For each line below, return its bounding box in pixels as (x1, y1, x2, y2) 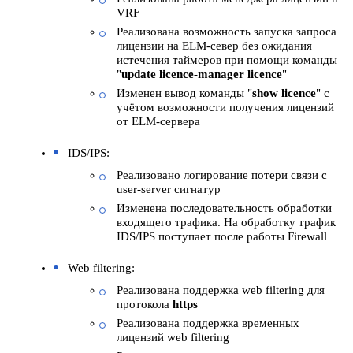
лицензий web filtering (117, 331, 229, 344)
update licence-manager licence (121, 68, 282, 81)
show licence (252, 87, 316, 100)
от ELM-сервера (117, 115, 200, 128)
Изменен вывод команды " (117, 87, 252, 100)
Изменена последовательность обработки (117, 202, 332, 215)
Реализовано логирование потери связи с (117, 169, 327, 182)
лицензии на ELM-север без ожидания (117, 39, 312, 53)
